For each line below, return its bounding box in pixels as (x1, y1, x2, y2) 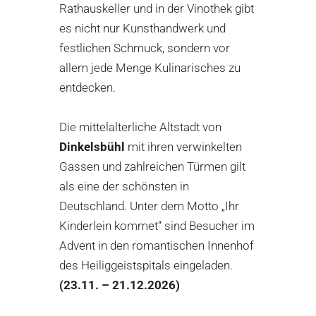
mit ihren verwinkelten (125, 140, 242, 154)
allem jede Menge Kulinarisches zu (59, 61, 241, 75)
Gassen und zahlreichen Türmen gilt (59, 159, 245, 174)
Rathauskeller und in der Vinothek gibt (59, 1, 254, 16)
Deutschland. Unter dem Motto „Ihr (59, 199, 239, 214)
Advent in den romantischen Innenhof (59, 238, 254, 253)
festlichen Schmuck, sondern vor (59, 41, 230, 56)
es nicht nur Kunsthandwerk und (59, 21, 226, 36)
